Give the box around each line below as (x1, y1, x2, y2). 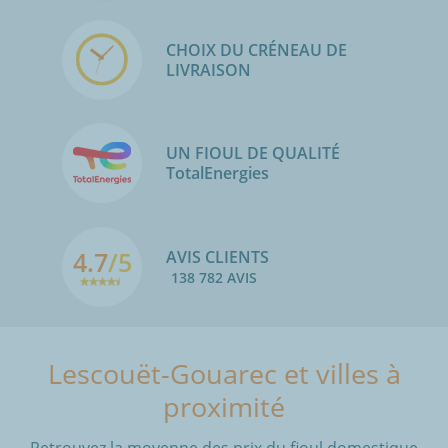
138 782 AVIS (171, 267, 257, 287)
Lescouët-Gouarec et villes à (47, 354, 401, 392)
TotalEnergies (166, 162, 281, 185)
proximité (163, 387, 285, 425)
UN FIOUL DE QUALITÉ (166, 142, 340, 165)
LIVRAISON (166, 58, 251, 81)
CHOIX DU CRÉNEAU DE (166, 38, 347, 61)
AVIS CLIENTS (166, 245, 269, 268)
